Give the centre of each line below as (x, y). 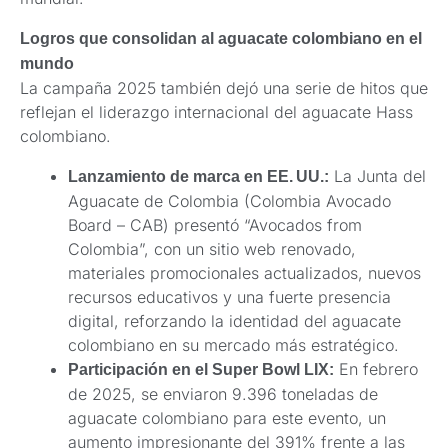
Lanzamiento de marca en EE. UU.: (198, 176)
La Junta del (377, 175)
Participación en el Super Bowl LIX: (201, 369)
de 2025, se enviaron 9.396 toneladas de (223, 393)
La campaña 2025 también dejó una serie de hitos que (224, 87)
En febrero (376, 368)
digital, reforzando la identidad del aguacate (234, 320)
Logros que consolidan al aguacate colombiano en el (221, 38)
